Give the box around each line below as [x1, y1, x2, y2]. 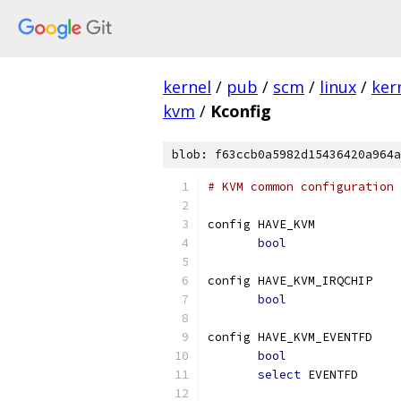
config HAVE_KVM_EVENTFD [208, 329, 372, 345]
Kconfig [210, 100, 271, 122]
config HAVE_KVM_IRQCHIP [208, 273, 372, 288]
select [258, 367, 301, 382]
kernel [163, 76, 211, 98]
